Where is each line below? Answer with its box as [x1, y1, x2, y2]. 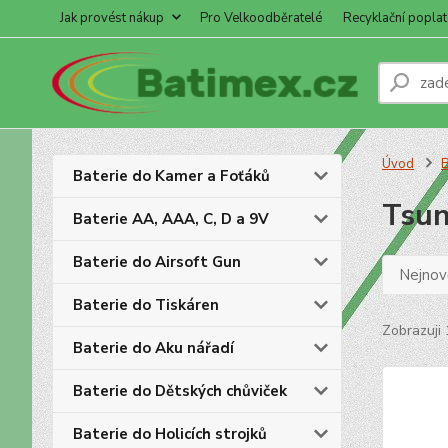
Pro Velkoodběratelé [200, 9, 322, 27]
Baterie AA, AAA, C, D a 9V [73, 209, 269, 229]
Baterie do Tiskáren [73, 295, 219, 315]
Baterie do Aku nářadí [73, 338, 234, 358]
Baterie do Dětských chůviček [73, 381, 287, 401]
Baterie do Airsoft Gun [73, 252, 241, 272]
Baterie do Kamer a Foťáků [73, 166, 270, 186]
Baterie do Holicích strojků [73, 424, 267, 444]
